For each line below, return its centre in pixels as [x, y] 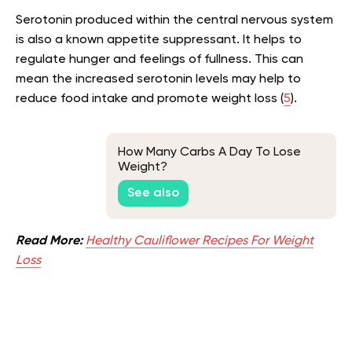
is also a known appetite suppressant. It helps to [159, 40]
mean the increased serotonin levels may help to [158, 80]
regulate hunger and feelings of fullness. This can [159, 60]
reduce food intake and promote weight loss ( [150, 99]
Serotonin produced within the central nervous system [174, 21]
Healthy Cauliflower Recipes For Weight [200, 242]
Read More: [49, 242]
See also [153, 193]
